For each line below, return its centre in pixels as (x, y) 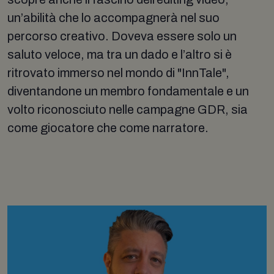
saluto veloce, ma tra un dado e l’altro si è (120, 54)
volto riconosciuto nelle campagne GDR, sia (128, 109)
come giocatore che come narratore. (108, 128)
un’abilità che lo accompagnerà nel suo (113, 17)
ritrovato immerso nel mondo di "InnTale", (118, 72)
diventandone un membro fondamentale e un (128, 91)
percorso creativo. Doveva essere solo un (122, 36)
